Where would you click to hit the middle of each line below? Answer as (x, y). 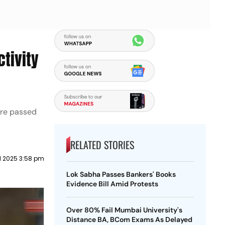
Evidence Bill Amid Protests (112, 184)
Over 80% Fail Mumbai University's (124, 210)
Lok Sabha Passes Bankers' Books (121, 174)
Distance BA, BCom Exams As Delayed (129, 219)
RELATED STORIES (102, 145)
